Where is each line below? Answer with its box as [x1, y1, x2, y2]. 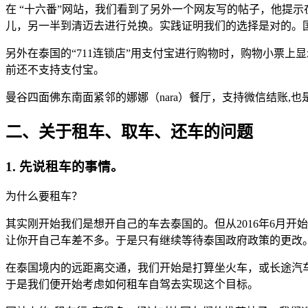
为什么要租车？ [5, 190, 82, 203]
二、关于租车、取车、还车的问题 [5, 122, 253, 141]
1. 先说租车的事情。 [5, 159, 124, 174]
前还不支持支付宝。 [5, 63, 104, 76]
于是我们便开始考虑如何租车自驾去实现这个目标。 [5, 278, 258, 291]
